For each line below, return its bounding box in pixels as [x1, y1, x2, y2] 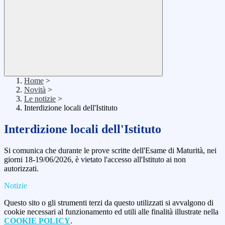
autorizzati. [4, 164, 39, 173]
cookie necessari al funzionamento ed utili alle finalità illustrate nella [4, 207, 218, 216]
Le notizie [24, 94, 56, 103]
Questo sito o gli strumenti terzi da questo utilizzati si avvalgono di [4, 198, 213, 207]
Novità [24, 85, 46, 94]
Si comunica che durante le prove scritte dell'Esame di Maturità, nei [4, 146, 216, 155]
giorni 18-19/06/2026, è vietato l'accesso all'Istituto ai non [4, 155, 186, 164]
